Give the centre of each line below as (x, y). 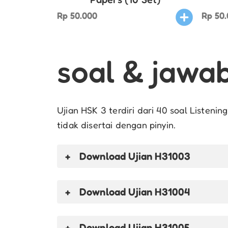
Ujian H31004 (158, 191)
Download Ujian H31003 (135, 156)
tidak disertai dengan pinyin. (117, 124)
